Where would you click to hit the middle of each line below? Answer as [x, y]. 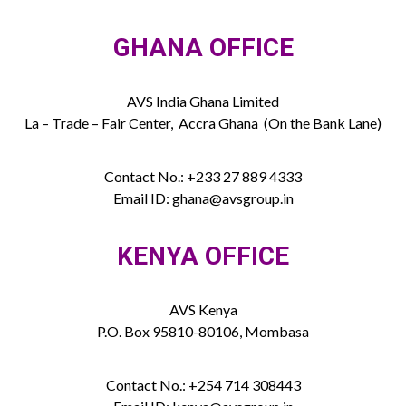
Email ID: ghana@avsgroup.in [203, 198]
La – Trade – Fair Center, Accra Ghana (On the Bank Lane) [203, 123]
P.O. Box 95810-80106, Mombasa [203, 332]
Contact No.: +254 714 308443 [203, 385]
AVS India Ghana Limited [203, 101]
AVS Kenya [203, 310]
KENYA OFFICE [203, 256]
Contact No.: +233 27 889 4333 [203, 177]
